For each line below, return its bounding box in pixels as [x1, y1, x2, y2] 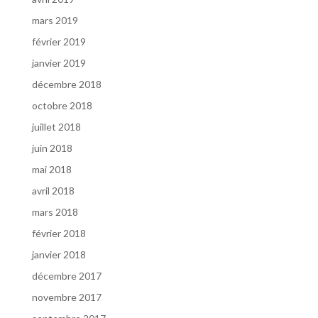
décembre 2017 [31, 270, 102, 282]
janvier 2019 [31, 57, 86, 69]
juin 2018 [31, 142, 72, 154]
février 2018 [31, 227, 86, 239]
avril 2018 [31, 185, 75, 197]
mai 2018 [31, 163, 72, 175]
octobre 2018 [31, 99, 92, 111]
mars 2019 [31, 14, 78, 26]
